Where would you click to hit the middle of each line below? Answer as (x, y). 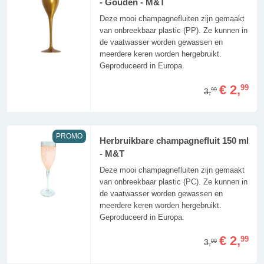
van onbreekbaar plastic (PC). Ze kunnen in (173, 181)
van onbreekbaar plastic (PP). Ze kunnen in (173, 31)
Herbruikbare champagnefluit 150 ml (174, 141)
